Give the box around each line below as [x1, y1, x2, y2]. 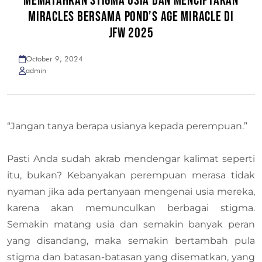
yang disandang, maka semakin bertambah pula [7, 235, 255, 246]
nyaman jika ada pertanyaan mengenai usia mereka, [7, 186, 255, 197]
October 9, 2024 [26, 54, 83, 63]
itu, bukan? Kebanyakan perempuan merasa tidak [7, 170, 255, 181]
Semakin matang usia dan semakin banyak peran [7, 219, 255, 230]
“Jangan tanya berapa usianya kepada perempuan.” [7, 120, 247, 132]
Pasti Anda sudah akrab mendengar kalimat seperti [7, 153, 255, 164]
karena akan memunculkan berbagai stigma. [7, 202, 255, 213]
